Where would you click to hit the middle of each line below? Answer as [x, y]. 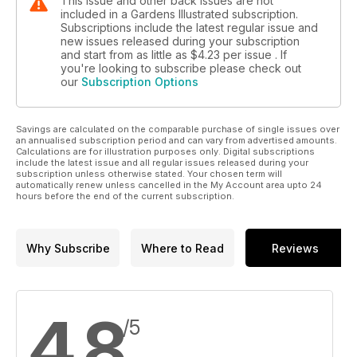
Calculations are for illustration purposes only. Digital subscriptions [165, 152]
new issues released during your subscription [180, 41]
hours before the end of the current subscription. [125, 196]
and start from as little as [126, 55]
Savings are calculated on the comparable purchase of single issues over [178, 129]
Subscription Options [140, 82]
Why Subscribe [68, 248]
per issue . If [255, 55]
